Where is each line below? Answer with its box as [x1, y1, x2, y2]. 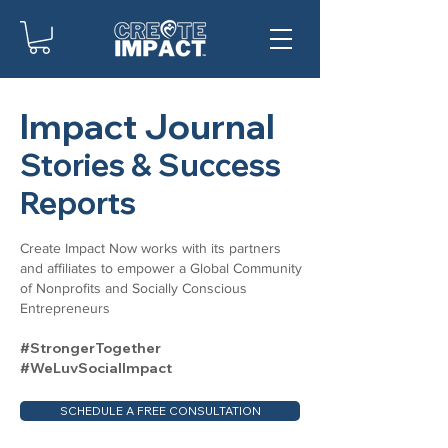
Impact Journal [20, 103, 275, 148]
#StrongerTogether [20, 338, 164, 357]
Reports [20, 183, 136, 222]
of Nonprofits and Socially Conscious [20, 279, 247, 296]
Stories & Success [20, 145, 281, 184]
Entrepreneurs [20, 299, 110, 316]
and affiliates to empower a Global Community [20, 259, 302, 276]
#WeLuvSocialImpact [20, 358, 172, 377]
